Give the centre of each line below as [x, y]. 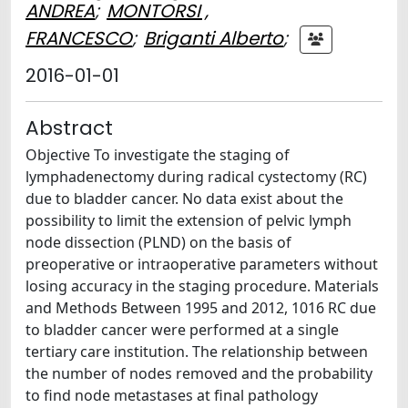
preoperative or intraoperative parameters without [202, 264]
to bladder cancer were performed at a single [182, 330]
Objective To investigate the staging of [158, 155]
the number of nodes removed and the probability [199, 373]
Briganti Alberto [214, 38]
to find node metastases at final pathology [172, 395]
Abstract [69, 128]
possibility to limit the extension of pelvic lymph [189, 220]
